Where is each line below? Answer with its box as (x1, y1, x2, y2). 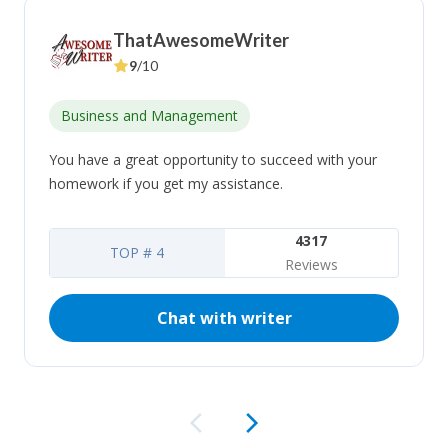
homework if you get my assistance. (49, 174, 283, 194)
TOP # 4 (110, 243, 165, 263)
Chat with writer (156, 307, 292, 330)
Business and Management (61, 106, 238, 126)
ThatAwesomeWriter (113, 29, 289, 52)
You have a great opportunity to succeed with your (49, 150, 377, 170)
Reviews (284, 255, 338, 275)
